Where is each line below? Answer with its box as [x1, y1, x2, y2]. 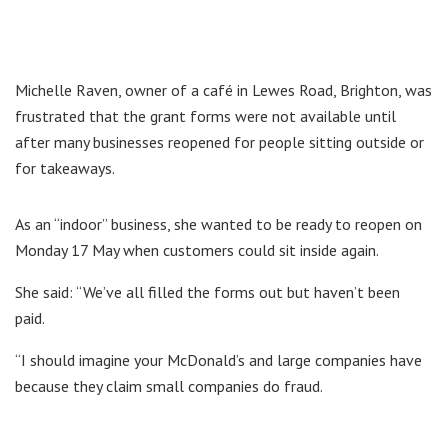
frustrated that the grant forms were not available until [15, 105, 396, 126]
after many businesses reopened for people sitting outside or [15, 131, 424, 152]
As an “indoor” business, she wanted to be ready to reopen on [15, 213, 422, 234]
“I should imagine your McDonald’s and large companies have [15, 349, 422, 370]
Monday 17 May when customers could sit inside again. [15, 239, 379, 260]
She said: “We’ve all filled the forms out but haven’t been [15, 281, 400, 302]
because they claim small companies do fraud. [15, 375, 323, 396]
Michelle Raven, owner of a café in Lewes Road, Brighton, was [15, 79, 432, 100]
